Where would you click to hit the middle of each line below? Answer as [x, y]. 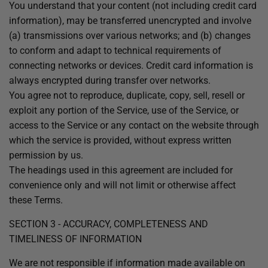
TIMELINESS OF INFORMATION [75, 239]
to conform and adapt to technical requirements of [115, 51]
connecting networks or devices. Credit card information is [131, 66]
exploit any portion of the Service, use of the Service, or [124, 110]
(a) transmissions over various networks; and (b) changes [130, 36]
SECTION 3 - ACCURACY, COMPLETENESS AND [109, 224]
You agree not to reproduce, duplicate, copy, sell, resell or [127, 95]
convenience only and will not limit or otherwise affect [122, 185]
